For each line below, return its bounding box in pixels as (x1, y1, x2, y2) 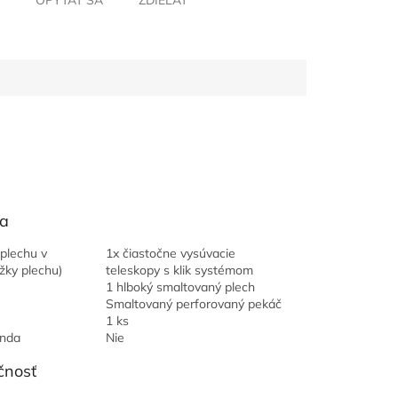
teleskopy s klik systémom (106, 262, 254, 278)
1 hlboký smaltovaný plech (106, 279, 256, 295)
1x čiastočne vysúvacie (106, 245, 236, 261)
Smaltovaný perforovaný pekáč (106, 296, 283, 312)
